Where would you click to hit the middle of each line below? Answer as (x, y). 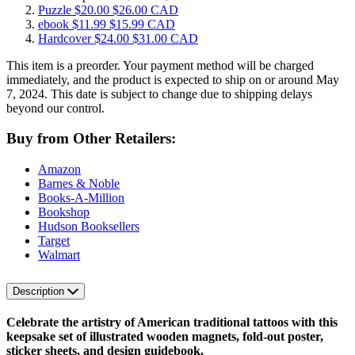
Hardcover (66, 38)
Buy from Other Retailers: (91, 139)
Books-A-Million (81, 197)
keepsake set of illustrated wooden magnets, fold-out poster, (165, 336)
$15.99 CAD (142, 24)
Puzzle (56, 10)
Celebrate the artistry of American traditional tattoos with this (172, 322)
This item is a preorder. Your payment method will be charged (160, 65)
